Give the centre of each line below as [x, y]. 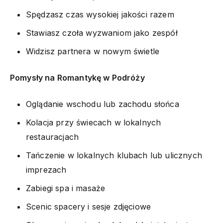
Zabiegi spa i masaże [66, 188]
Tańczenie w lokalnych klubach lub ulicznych [114, 155]
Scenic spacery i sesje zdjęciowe [89, 206]
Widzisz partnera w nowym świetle [93, 51]
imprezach [46, 169]
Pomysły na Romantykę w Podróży [77, 77]
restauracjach [53, 137]
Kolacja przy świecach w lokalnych [94, 122]
